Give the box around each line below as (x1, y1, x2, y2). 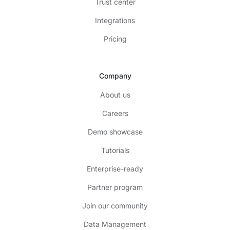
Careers (102, 109, 128, 118)
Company (99, 71, 131, 81)
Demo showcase (87, 127, 143, 137)
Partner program (87, 183, 143, 192)
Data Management (84, 220, 146, 229)
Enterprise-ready (87, 164, 143, 174)
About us (100, 90, 130, 100)
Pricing (103, 34, 127, 44)
